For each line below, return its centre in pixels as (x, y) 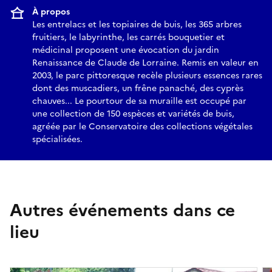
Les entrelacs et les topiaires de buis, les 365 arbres (137, 24)
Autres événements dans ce (122, 210)
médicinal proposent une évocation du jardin (126, 50)
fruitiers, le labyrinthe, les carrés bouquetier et (128, 37)
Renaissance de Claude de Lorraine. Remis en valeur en (145, 63)
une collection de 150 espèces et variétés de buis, (133, 114)
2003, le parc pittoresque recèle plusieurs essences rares (147, 75)
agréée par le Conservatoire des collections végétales (142, 126)
